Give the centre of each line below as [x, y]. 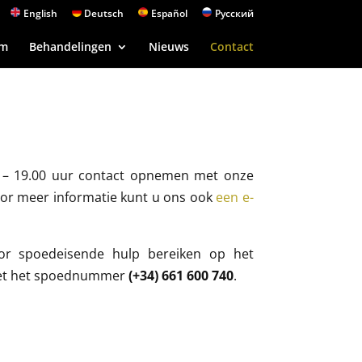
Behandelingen [70, 46]
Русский [234, 13]
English [40, 13]
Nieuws [168, 46]
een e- [235, 197]
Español [169, 13]
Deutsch [104, 13]
